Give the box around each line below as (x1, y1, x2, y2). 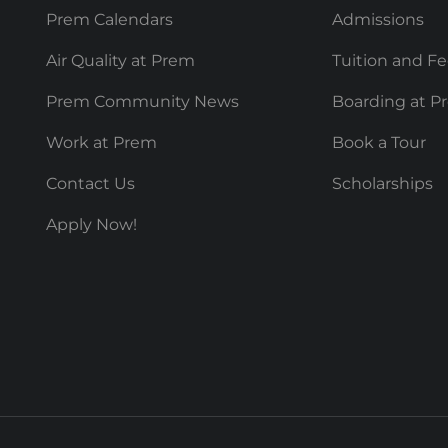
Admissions (332, 10, 424, 30)
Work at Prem (46, 133, 157, 153)
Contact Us (46, 174, 135, 194)
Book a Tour (332, 133, 426, 153)
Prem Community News (46, 92, 239, 112)
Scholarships (332, 174, 433, 194)
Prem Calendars (46, 10, 173, 30)
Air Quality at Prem (46, 51, 195, 71)
